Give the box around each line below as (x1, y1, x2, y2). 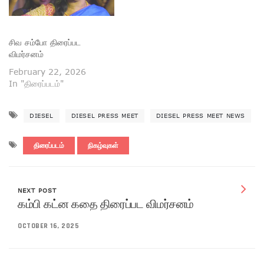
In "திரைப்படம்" (9, 78, 64, 89)
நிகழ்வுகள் (88, 141, 118, 151)
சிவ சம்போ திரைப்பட (9, 37, 81, 48)
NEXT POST (18, 187, 57, 194)
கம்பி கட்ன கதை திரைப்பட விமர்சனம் (18, 196, 194, 213)
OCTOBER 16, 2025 (18, 222, 79, 231)
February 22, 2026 (9, 67, 86, 77)
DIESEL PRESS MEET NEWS (156, 112, 246, 120)
